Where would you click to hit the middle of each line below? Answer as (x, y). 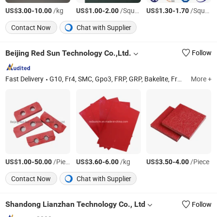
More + (201, 79)
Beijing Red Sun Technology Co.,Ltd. (69, 53)
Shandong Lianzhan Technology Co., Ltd (76, 204)
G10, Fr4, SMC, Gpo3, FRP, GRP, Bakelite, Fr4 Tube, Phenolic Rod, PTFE (114, 79)
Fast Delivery (25, 79)
